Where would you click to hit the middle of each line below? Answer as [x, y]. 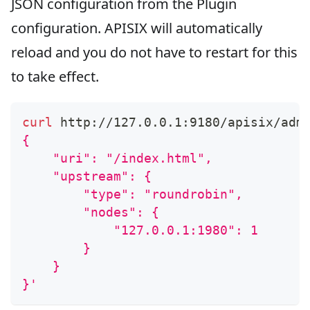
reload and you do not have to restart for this [154, 52]
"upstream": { [87, 176]
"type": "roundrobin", [133, 194]
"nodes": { [91, 212]
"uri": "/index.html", [117, 158]
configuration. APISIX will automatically [137, 28]
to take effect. [55, 76]
